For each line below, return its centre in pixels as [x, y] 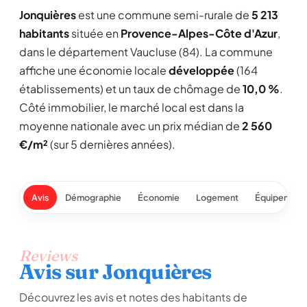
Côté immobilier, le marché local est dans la [132, 107]
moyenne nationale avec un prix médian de [131, 126]
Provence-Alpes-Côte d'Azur [199, 33]
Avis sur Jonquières [115, 272]
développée [201, 70]
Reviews [48, 256]
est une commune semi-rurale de [164, 15]
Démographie [93, 197]
